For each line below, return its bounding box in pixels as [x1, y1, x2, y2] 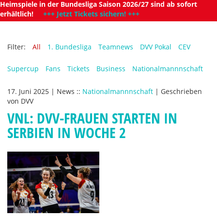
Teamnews [98, 42, 133, 51]
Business [96, 64, 125, 73]
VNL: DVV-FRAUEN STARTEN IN [7, 108, 177, 128]
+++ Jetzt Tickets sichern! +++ [43, 9, 139, 18]
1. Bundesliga [47, 42, 92, 51]
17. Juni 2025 [7, 87, 51, 96]
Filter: [7, 42, 26, 51]
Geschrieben [161, 87, 202, 96]
